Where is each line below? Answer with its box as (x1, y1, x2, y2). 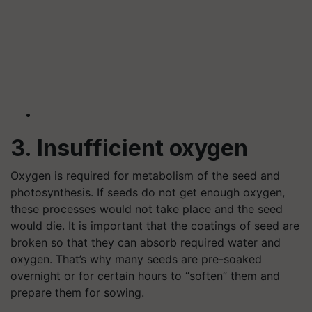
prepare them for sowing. (10, 285, 144, 299)
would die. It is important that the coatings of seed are (10, 218, 299, 233)
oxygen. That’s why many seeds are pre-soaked (10, 251, 262, 266)
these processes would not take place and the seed (10, 201, 283, 216)
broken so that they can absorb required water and (10, 235, 281, 249)
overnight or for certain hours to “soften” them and (10, 268, 280, 283)
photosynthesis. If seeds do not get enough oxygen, (10, 185, 285, 199)
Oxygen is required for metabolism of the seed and (10, 168, 280, 182)
